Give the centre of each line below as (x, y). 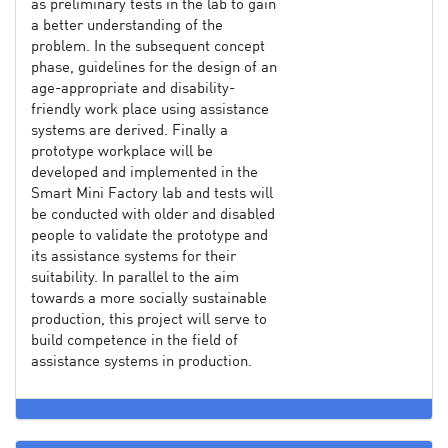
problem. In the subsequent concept (148, 47)
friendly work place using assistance (150, 110)
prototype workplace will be (122, 152)
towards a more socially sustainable (149, 299)
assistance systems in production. (141, 362)
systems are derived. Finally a (129, 131)
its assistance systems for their (133, 257)
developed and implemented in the (144, 173)
